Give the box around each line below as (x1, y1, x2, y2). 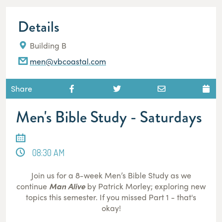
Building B (28, 39, 66, 51)
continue (16, 180, 49, 192)
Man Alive (49, 180, 85, 192)
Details (18, 15, 59, 38)
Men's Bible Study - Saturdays (16, 105, 202, 129)
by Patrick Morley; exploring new (85, 180, 206, 192)
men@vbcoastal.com (30, 55, 106, 67)
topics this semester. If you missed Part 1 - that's (26, 191, 196, 203)
